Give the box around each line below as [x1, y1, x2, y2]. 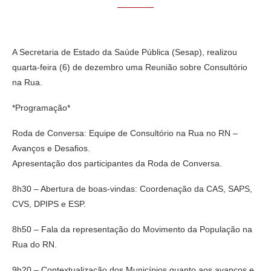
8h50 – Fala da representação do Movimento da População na [12, 224, 252, 234]
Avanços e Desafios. [12, 143, 90, 153]
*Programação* [12, 102, 70, 113]
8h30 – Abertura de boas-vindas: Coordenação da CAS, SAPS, [12, 183, 252, 194]
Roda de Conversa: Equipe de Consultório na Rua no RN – [12, 128, 238, 138]
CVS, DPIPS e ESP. [12, 198, 86, 209]
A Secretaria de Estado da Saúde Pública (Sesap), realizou [12, 47, 237, 57]
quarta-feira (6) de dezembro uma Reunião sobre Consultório [12, 62, 247, 72]
